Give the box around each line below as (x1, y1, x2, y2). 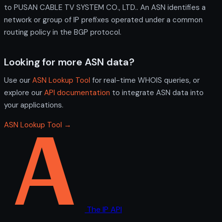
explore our (4, 87, 44, 98)
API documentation (44, 87, 110, 98)
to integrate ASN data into (110, 87, 204, 98)
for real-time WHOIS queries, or (90, 75, 200, 85)
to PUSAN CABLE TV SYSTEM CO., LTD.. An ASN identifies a (4, 2, 206, 12)
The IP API (87, 204, 122, 215)
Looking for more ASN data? (4, 55, 134, 68)
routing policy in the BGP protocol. (4, 27, 121, 37)
